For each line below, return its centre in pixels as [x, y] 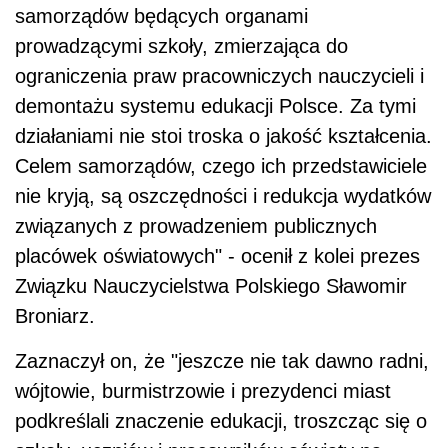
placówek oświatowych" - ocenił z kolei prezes [217, 256]
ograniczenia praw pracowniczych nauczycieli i [219, 76]
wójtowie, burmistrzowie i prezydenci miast [203, 391]
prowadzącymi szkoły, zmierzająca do [181, 46]
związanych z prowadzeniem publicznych [196, 226]
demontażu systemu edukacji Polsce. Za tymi [215, 106]
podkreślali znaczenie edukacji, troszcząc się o [221, 421]
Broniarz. [55, 316]
